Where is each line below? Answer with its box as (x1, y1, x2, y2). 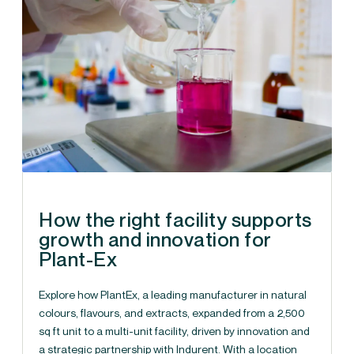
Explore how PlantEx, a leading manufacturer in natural (39, 288, 307, 302)
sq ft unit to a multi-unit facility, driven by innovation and (39, 324, 310, 338)
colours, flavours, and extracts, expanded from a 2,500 (39, 306, 305, 320)
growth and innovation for (39, 228, 272, 252)
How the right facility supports (39, 208, 312, 232)
